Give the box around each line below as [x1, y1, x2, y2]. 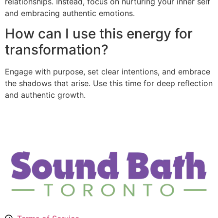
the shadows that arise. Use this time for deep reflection [5, 78, 213, 89]
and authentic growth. [5, 90, 86, 100]
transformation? [5, 41, 109, 58]
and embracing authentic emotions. [5, 8, 135, 18]
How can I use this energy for [5, 25, 193, 42]
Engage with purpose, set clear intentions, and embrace [5, 67, 210, 77]
